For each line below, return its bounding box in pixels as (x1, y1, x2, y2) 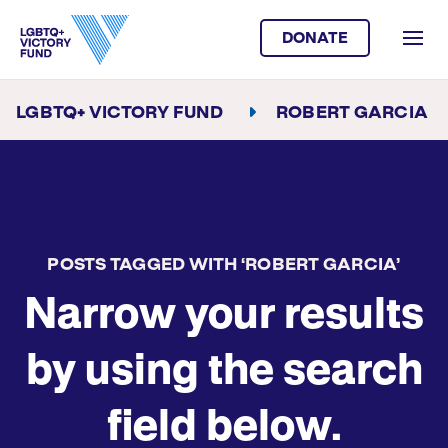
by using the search (25, 353, 423, 393)
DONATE (281, 31, 348, 46)
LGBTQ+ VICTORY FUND (16, 105, 223, 121)
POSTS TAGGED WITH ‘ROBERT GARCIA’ (47, 257, 401, 273)
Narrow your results (24, 297, 424, 337)
